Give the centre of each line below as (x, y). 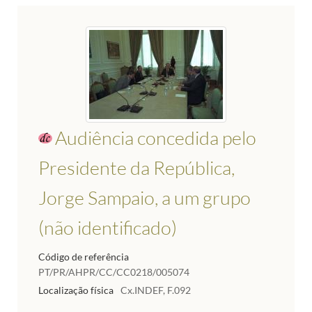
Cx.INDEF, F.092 (156, 290)
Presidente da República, (136, 168)
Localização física (76, 290)
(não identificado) (108, 228)
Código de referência (84, 257)
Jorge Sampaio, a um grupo (145, 198)
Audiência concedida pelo (156, 138)
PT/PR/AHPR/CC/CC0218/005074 (114, 272)
